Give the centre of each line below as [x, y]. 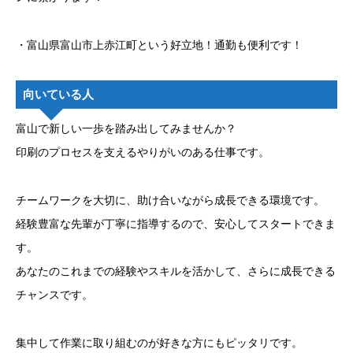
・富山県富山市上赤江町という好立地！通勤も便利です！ [159, 44]
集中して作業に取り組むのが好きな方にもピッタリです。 [159, 343]
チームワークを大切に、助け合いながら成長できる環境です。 [170, 200]
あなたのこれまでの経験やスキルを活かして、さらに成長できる [176, 271]
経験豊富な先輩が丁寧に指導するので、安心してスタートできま [176, 224]
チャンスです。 [54, 295]
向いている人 [58, 95]
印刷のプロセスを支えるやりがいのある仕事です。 [143, 152]
